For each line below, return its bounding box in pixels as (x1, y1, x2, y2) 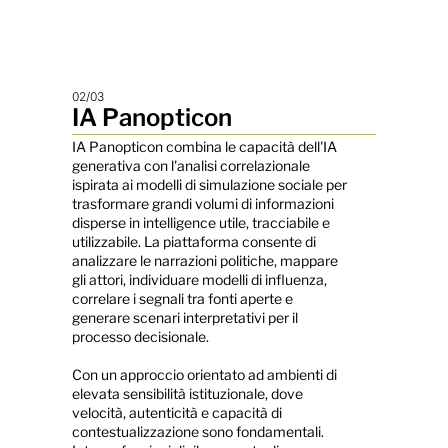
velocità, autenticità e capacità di (71, 404, 282, 421)
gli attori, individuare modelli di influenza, (71, 271, 327, 288)
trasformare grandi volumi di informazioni (71, 195, 334, 212)
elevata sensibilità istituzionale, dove (71, 385, 303, 402)
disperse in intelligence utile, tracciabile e (71, 214, 330, 231)
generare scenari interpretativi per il (71, 309, 298, 326)
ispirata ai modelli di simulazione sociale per (71, 176, 347, 193)
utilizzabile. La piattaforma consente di (71, 233, 316, 250)
